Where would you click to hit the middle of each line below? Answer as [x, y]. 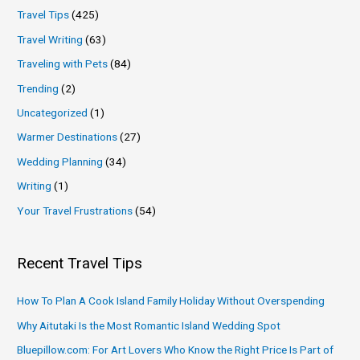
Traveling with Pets [63, 64]
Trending [38, 88]
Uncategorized [53, 113]
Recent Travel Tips [80, 263]
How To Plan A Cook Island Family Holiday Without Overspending [171, 301]
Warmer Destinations [67, 137]
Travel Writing [50, 39]
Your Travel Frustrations [75, 210]
